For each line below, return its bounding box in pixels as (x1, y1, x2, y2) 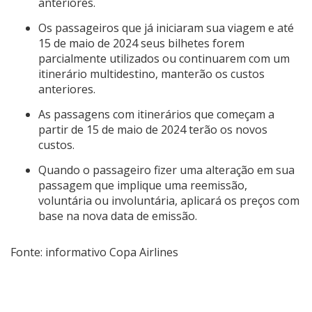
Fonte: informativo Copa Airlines (10, 244, 178, 260)
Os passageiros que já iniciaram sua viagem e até (38, 19, 294, 36)
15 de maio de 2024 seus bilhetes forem (38, 35, 244, 51)
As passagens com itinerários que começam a (38, 106, 274, 122)
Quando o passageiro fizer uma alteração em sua (38, 162, 295, 178)
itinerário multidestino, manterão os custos (38, 65, 265, 81)
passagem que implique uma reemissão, (38, 177, 247, 193)
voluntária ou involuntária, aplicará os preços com (38, 192, 299, 208)
